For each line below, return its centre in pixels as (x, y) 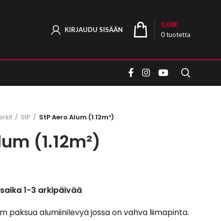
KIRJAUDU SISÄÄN (93, 29)
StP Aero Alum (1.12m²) (76, 117)
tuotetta (178, 35)
